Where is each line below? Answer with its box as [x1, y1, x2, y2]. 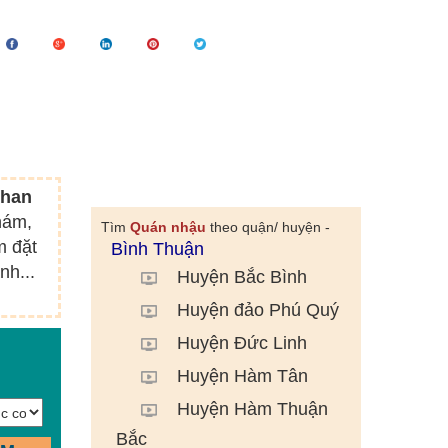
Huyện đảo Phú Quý [176, 300, 339, 321]
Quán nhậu [129, 219, 206, 235]
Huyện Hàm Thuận [176, 399, 328, 420]
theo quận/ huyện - [205, 219, 330, 235]
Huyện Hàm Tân [176, 366, 308, 387]
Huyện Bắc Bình [176, 267, 307, 288]
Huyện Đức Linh [176, 333, 307, 354]
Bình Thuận [110, 239, 204, 259]
